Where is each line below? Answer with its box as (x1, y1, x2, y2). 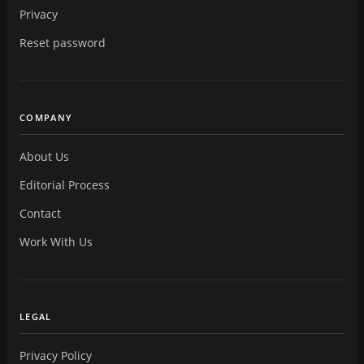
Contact (19, 205, 61, 221)
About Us (19, 148, 69, 164)
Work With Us (19, 233, 93, 249)
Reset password (19, 34, 106, 50)
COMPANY (19, 110, 73, 123)
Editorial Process (19, 176, 110, 193)
